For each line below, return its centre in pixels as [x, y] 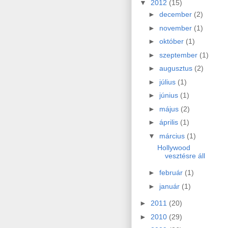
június [169, 95]
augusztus [177, 68]
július [168, 82]
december [176, 15]
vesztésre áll [185, 155]
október [172, 41]
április [169, 122]
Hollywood [174, 147]
